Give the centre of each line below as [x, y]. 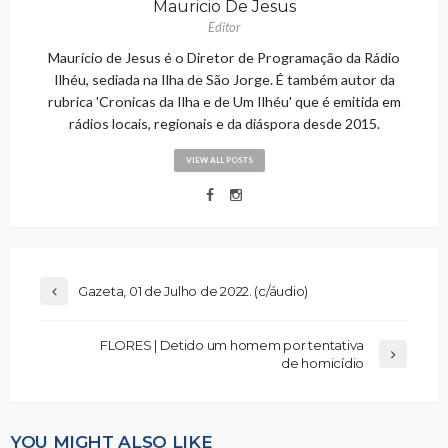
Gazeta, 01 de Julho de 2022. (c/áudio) [193, 291]
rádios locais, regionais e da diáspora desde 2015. [224, 124]
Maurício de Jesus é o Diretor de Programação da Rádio [224, 58]
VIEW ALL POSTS [219, 160]
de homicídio [322, 363]
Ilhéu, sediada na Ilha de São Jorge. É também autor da [224, 80]
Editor [224, 27]
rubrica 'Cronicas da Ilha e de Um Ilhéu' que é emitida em [224, 102]
